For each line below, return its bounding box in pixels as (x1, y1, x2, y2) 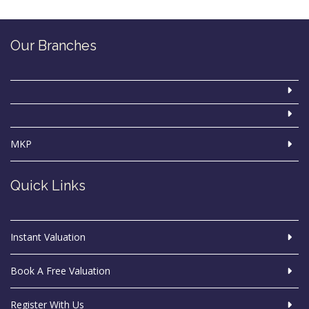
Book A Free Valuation (10, 264, 110, 277)
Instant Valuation (10, 230, 86, 243)
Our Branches (10, 37, 97, 54)
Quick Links (10, 177, 86, 194)
